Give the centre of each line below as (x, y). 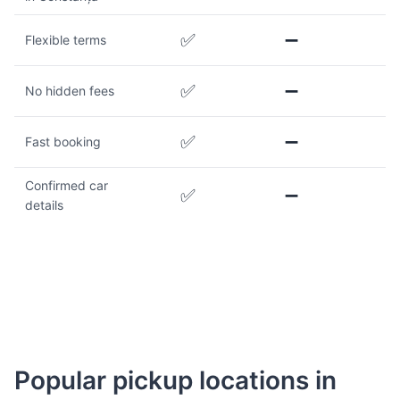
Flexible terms (66, 40)
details (44, 205)
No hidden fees (70, 91)
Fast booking (63, 142)
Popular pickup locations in (175, 381)
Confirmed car (67, 186)
